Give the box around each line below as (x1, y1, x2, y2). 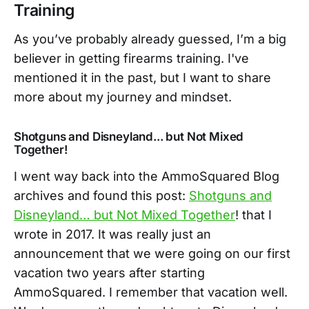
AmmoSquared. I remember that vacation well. (14, 284, 288, 299)
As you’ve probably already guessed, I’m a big (14, 31, 286, 46)
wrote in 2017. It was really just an (14, 226, 211, 241)
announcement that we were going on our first (14, 246, 290, 261)
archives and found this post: (14, 188, 189, 203)
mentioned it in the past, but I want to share (14, 70, 271, 85)
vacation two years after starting (14, 265, 205, 280)
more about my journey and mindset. (14, 89, 232, 104)
